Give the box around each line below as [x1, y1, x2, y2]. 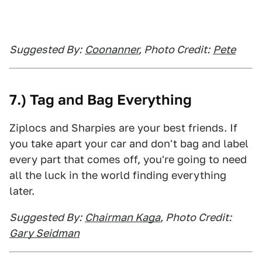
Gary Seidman [9, 227, 80, 239]
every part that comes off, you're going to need [9, 153, 247, 166]
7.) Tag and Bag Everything [9, 91, 192, 108]
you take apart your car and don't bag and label [9, 137, 249, 150]
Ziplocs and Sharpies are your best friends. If [9, 122, 237, 134]
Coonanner [85, 43, 139, 56]
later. [9, 185, 35, 197]
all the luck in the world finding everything [9, 169, 226, 181]
